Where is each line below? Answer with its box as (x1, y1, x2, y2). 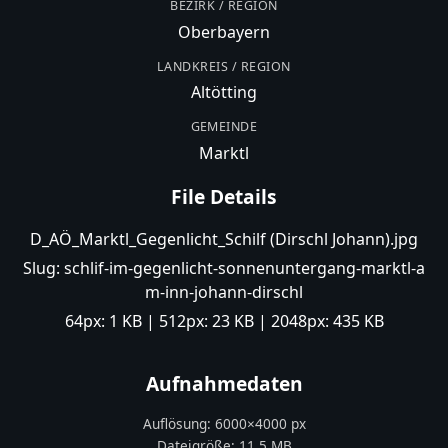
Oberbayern (178, 21, 270, 44)
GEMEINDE (190, 118, 258, 135)
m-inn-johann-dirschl (145, 280, 303, 303)
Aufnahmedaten (145, 369, 303, 397)
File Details (171, 183, 277, 211)
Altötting (191, 81, 257, 104)
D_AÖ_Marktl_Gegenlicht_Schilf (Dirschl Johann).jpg (30, 228, 418, 251)
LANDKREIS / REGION (157, 57, 291, 75)
